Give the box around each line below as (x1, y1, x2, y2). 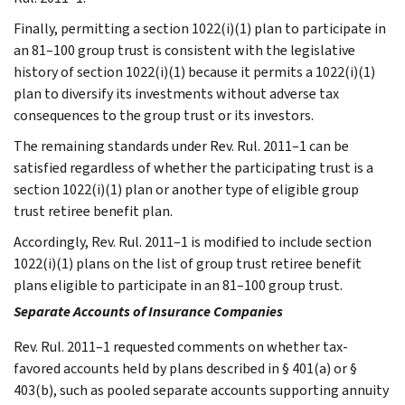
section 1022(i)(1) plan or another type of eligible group (14, 179, 359, 199)
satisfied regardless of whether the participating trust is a (14, 157, 373, 177)
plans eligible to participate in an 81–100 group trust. (14, 275, 343, 295)
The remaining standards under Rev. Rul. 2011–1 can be (14, 136, 349, 155)
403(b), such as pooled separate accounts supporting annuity (14, 380, 389, 400)
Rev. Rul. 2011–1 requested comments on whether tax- (14, 336, 348, 356)
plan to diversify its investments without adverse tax (14, 83, 339, 103)
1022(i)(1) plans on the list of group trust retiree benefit (14, 253, 362, 273)
